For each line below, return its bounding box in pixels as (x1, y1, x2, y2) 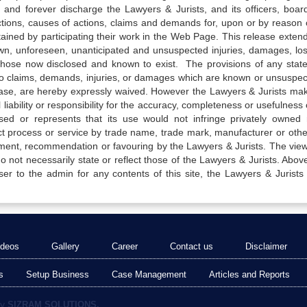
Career (112, 241, 138, 251)
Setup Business (26, 269, 89, 280)
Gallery (51, 241, 79, 251)
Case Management (112, 269, 186, 280)
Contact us (170, 241, 213, 251)
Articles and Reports (209, 269, 290, 280)
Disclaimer (245, 241, 287, 251)
